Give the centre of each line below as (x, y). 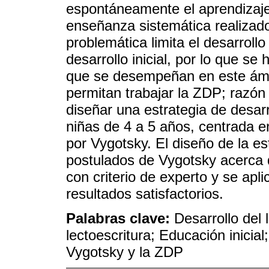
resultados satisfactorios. (145, 193)
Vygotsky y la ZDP (125, 252)
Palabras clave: (120, 218)
